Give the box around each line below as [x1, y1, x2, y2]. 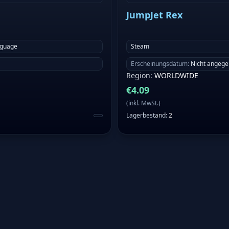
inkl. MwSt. [128, 99, 158, 108]
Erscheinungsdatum [131, 59, 188, 68]
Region [126, 71, 150, 81]
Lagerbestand [126, 111, 166, 120]
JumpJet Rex [126, 9, 182, 21]
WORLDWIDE [154, 71, 198, 81]
